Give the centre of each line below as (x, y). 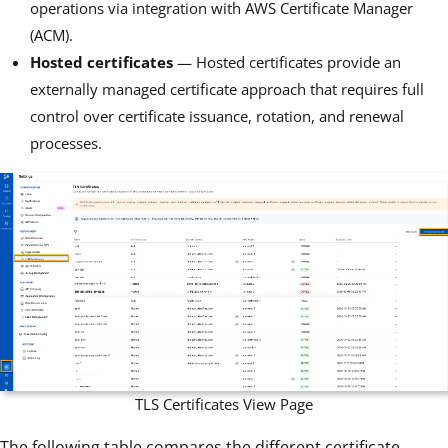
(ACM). (51, 35)
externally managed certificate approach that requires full (227, 89)
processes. (66, 143)
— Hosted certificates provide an (287, 62)
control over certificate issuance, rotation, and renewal (217, 116)
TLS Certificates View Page (224, 403)
